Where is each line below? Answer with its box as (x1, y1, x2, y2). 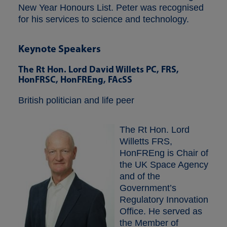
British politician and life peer (18, 95, 134, 105)
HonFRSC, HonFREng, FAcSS (18, 73, 132, 85)
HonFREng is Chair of (120, 147, 208, 158)
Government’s (120, 182, 176, 193)
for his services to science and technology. (18, 14, 189, 24)
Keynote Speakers (18, 42, 101, 55)
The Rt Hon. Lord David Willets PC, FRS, (18, 63, 179, 75)
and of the (120, 171, 160, 181)
